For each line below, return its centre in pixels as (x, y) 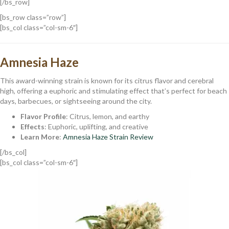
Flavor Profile (43, 116)
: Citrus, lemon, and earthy (108, 116)
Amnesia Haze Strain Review (108, 136)
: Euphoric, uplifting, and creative (96, 126)
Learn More (40, 136)
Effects (32, 126)
